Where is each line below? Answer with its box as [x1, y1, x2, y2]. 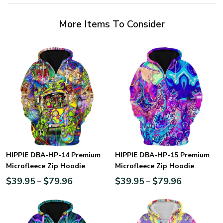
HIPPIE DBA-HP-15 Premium [115, 150, 210, 160]
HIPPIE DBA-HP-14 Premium [6, 150, 101, 160]
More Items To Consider [58, 17, 165, 31]
